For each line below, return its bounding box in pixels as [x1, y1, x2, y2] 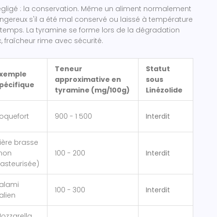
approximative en [55, 74, 121, 84]
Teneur [55, 63, 82, 74]
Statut [146, 63, 170, 74]
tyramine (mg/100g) [55, 85, 130, 95]
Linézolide [146, 85, 183, 95]
